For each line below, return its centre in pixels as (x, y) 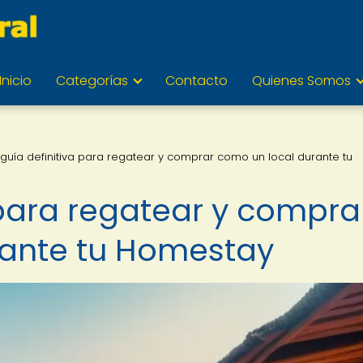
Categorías (92, 81)
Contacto (196, 81)
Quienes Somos (301, 81)
